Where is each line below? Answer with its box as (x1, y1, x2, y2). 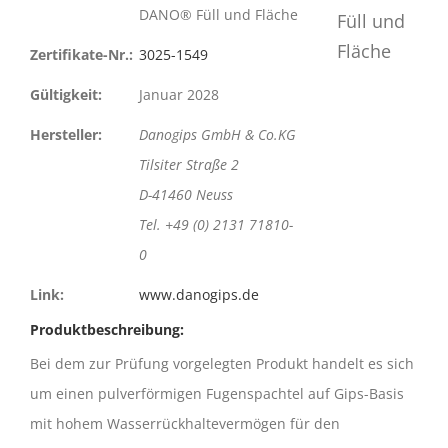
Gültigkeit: (30, 85, 102, 104)
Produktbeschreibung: (30, 320, 184, 339)
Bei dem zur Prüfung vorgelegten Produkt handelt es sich (30, 354, 414, 373)
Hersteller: (30, 125, 102, 144)
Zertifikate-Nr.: (30, 45, 133, 64)
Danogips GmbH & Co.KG (138, 125, 296, 144)
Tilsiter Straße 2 (138, 155, 239, 174)
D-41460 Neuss (138, 185, 233, 204)
